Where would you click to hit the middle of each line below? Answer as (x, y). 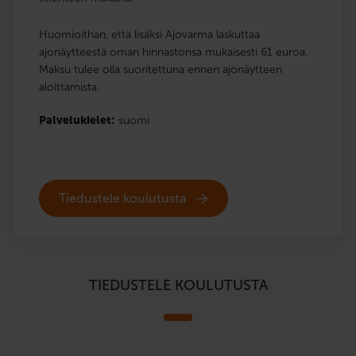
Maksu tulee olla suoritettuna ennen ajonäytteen (161, 69)
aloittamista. (69, 87)
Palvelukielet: (77, 120)
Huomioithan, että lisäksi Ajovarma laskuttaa (149, 34)
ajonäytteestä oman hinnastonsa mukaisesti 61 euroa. (173, 52)
